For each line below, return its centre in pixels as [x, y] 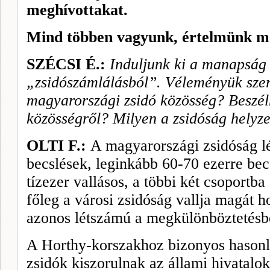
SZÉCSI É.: [68, 64]
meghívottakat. [77, 10]
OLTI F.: [58, 146]
